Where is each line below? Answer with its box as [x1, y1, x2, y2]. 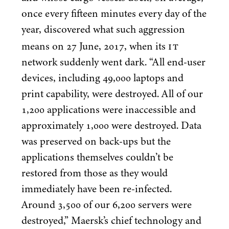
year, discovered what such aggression [21, 21, 185, 37]
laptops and [131, 70, 184, 86]
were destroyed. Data [109, 118, 201, 133]
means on [21, 38, 66, 54]
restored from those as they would [21, 165, 168, 181]
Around [21, 197, 58, 213]
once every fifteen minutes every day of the [21, 6, 207, 21]
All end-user [152, 54, 205, 70]
